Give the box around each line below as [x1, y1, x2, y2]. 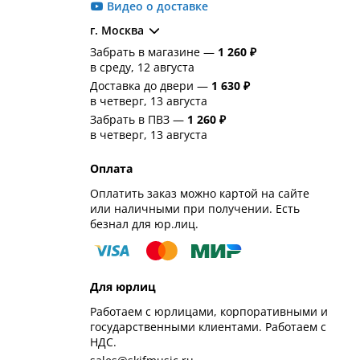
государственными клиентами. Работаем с [89, 318, 326, 334]
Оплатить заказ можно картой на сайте [89, 185, 309, 201]
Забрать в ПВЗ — [89, 111, 187, 127]
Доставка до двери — [89, 77, 211, 93]
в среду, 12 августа [89, 59, 194, 75]
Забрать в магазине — [89, 43, 218, 59]
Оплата [89, 160, 133, 176]
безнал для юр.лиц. [89, 215, 198, 231]
